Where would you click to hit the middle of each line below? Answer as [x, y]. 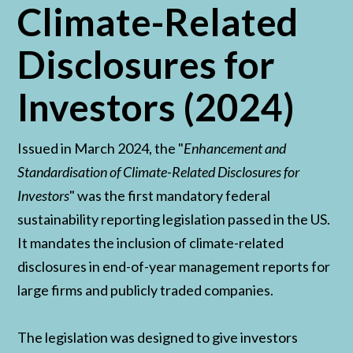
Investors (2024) [156, 107]
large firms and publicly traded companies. [148, 290]
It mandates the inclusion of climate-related [151, 243]
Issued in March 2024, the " [101, 149]
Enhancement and [235, 149]
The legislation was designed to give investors [158, 338]
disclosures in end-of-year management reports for [174, 267]
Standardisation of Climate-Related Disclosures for [159, 172]
